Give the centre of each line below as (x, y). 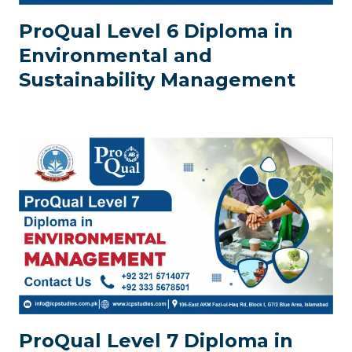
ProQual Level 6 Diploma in (156, 31)
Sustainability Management (157, 80)
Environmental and (115, 55)
